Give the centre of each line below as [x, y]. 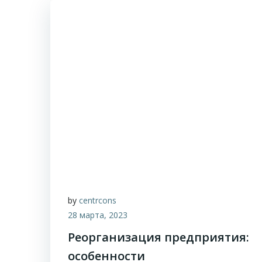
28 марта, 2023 [98, 215]
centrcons [98, 200]
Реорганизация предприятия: [158, 237]
